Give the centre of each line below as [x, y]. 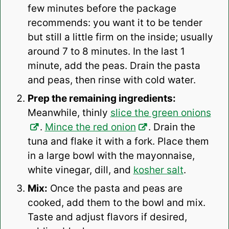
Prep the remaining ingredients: [101, 99]
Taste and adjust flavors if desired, [107, 217]
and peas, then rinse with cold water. [113, 80]
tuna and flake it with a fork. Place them [118, 142]
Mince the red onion [90, 127]
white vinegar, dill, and [80, 170]
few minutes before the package [102, 9]
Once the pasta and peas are [115, 189]
